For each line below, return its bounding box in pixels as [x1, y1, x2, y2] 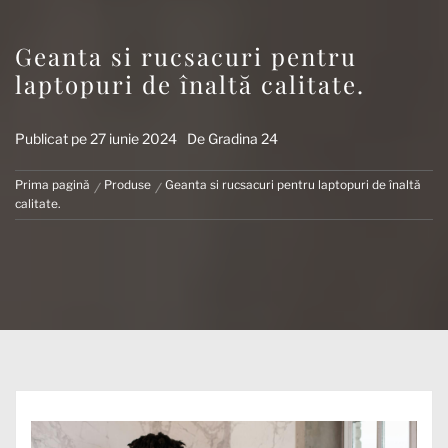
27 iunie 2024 [90, 130, 177, 147]
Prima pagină [15, 178, 90, 192]
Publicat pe [15, 130, 90, 147]
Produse [104, 178, 151, 192]
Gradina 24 [208, 130, 278, 147]
